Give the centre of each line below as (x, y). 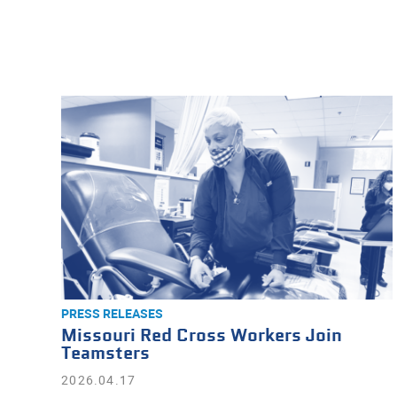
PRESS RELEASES (113, 313)
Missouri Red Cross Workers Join (202, 336)
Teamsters (106, 354)
